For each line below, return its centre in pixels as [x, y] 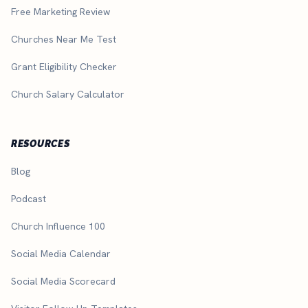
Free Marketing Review [60, 11]
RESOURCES [41, 143]
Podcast [29, 198]
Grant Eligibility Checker [64, 66]
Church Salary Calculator [68, 94]
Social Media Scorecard [63, 281]
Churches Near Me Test [64, 39]
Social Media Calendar [61, 253]
